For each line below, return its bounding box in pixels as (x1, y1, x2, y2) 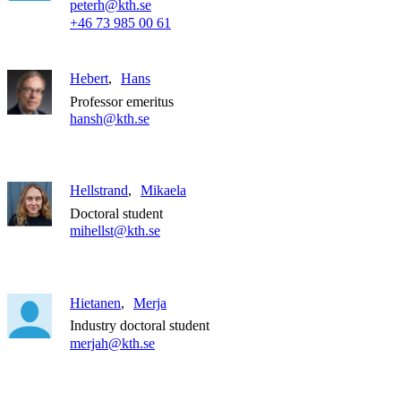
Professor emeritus (70, 93, 174, 109)
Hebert (70, 71, 108, 87)
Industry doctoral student (70, 318, 209, 334)
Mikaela (141, 183, 186, 199)
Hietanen (70, 294, 121, 311)
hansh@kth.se (70, 111, 149, 127)
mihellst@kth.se (70, 223, 160, 239)
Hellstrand (70, 183, 128, 199)
